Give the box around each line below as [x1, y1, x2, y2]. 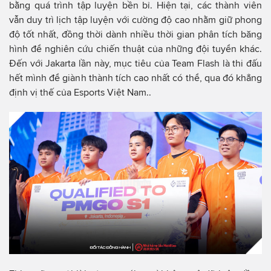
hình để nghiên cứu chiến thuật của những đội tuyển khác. [9, 44, 262, 54]
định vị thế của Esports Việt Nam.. [9, 87, 154, 98]
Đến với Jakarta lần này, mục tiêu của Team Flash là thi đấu [9, 58, 262, 69]
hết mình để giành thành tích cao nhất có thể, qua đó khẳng [9, 73, 262, 83]
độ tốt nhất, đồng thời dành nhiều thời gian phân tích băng [9, 29, 262, 40]
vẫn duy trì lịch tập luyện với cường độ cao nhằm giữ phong [9, 15, 262, 25]
